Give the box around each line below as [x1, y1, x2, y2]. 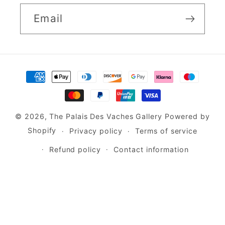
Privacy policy [69, 127, 123, 136]
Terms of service [135, 127, 198, 136]
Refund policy [49, 145, 101, 154]
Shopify [27, 126, 57, 135]
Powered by [164, 112, 210, 121]
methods [22, 80, 66, 93]
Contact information [114, 145, 189, 154]
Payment [22, 65, 65, 77]
